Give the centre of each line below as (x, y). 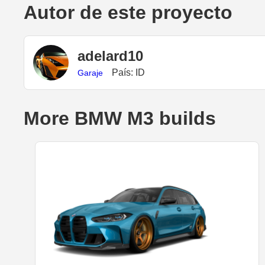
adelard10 (110, 56)
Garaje (90, 72)
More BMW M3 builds (120, 119)
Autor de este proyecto (128, 13)
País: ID (128, 72)
